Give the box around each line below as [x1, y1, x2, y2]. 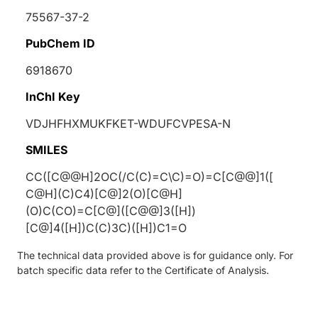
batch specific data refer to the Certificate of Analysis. [17, 263, 269, 276]
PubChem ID [26, 35, 95, 50]
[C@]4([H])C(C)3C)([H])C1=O [26, 220, 187, 235]
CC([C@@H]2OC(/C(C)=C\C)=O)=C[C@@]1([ [26, 169, 273, 184]
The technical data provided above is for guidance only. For [17, 248, 293, 261]
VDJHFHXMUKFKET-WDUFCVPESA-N [26, 116, 231, 131]
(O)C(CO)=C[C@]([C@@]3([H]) [26, 203, 196, 218]
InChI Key [26, 89, 80, 104]
